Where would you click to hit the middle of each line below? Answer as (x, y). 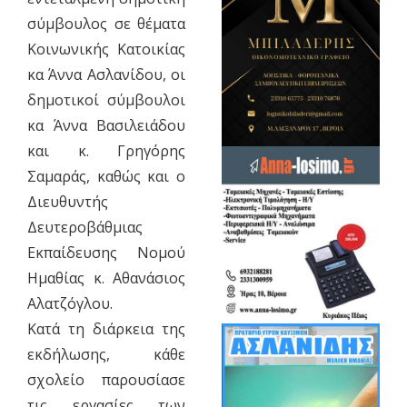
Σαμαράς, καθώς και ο (106, 176)
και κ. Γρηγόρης (106, 150)
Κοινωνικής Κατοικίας (106, 49)
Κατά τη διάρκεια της (106, 328)
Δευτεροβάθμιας (84, 227)
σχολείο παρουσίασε (106, 379)
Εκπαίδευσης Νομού (106, 252)
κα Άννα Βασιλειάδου (106, 125)
